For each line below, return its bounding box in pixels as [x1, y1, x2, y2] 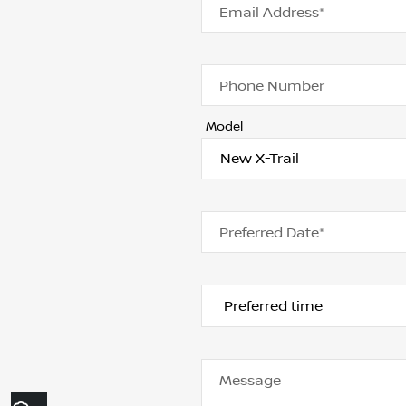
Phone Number [219, 78, 324, 94]
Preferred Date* [219, 225, 324, 241]
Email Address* [219, 5, 324, 21]
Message [219, 372, 281, 389]
